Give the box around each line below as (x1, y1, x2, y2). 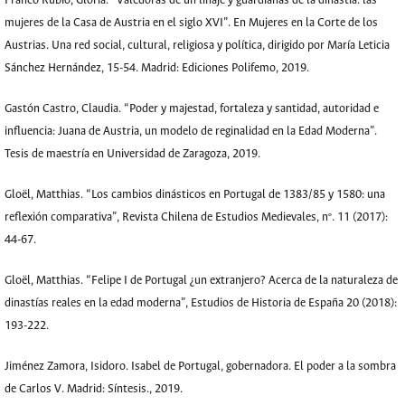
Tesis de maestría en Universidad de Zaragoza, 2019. (5, 147, 260, 161)
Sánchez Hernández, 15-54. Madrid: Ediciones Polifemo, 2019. (5, 61, 309, 75)
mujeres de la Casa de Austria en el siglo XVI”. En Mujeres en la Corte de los (5, 16, 378, 30)
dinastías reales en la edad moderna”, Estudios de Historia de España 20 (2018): (5, 297, 397, 310)
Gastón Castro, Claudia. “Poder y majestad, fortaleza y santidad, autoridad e (5, 102, 379, 116)
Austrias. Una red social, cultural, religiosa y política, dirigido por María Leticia (5, 39, 390, 52)
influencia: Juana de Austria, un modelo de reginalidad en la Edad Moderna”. (5, 125, 377, 138)
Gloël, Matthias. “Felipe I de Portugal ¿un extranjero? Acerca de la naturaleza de (5, 274, 398, 287)
